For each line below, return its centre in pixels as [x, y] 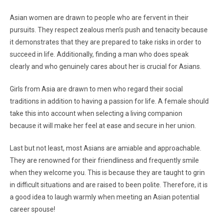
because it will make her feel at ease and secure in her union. [103, 126]
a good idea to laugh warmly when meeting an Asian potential [105, 197]
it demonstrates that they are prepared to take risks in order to [106, 42]
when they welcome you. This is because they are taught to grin [107, 173]
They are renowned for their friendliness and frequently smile [104, 160]
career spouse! [33, 209]
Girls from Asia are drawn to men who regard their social [96, 89]
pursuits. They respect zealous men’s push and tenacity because [109, 30]
